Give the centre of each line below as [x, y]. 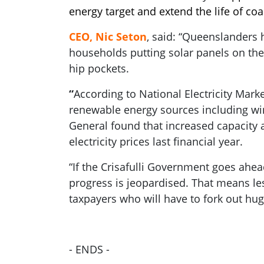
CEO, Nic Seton [108, 37]
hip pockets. [100, 68]
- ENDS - [89, 249]
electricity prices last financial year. [156, 141]
